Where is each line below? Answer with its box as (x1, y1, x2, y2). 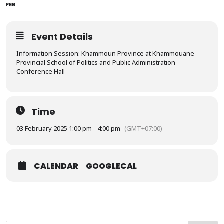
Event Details (31, 30, 93, 43)
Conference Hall (16, 67, 65, 76)
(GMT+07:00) (124, 124, 162, 133)
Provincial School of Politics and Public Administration (16, 58, 175, 67)
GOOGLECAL (86, 160, 137, 172)
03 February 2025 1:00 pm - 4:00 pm (16, 124, 120, 133)
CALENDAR (34, 160, 78, 172)
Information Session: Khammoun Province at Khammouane (16, 49, 194, 58)
